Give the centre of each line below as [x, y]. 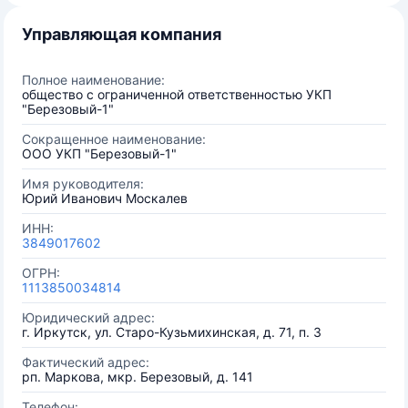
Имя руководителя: [83, 184]
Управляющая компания [122, 34]
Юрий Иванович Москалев [105, 198]
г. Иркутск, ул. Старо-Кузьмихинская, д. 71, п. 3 [172, 332]
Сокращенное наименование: [114, 139]
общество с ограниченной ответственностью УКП [177, 94]
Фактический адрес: [86, 362]
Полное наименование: [93, 80]
